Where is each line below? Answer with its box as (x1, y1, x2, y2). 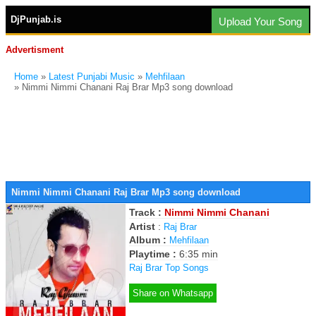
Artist (129, 221, 155, 232)
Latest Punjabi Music (49, 71, 135, 82)
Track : (129, 207, 164, 218)
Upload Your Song (219, 16, 302, 28)
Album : (129, 234, 169, 245)
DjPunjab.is (11, 14, 61, 25)
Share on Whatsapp (133, 288, 213, 298)
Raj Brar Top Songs (129, 262, 209, 273)
